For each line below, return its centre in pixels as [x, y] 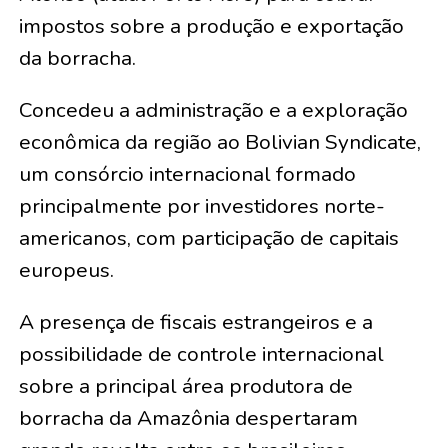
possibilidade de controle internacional [201, 354]
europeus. [66, 270]
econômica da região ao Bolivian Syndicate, [219, 142]
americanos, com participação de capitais [208, 238]
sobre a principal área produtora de [185, 386]
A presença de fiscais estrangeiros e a [195, 322]
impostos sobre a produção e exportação [211, 26]
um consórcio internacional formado [187, 174]
